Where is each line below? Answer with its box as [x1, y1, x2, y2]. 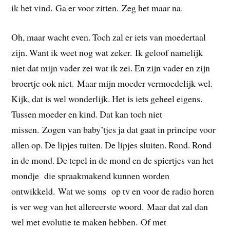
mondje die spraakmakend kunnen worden [11, 169, 170, 182]
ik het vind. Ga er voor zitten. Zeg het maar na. [11, 1, 183, 14]
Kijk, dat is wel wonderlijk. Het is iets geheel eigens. [11, 92, 203, 105]
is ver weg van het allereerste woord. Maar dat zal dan [11, 200, 208, 213]
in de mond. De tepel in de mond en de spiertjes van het [11, 154, 214, 166]
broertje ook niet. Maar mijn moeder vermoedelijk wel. [11, 76, 213, 89]
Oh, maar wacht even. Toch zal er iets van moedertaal [11, 30, 206, 43]
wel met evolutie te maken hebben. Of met [11, 215, 167, 228]
